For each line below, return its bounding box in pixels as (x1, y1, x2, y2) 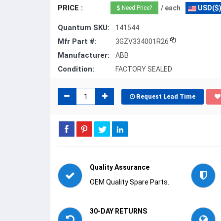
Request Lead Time (136, 93, 195, 100)
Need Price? (120, 4, 152, 11)
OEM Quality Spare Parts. (90, 178, 169, 186)
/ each (161, 4, 181, 12)
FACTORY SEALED (115, 65, 172, 73)
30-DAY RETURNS (90, 207, 147, 215)
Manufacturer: (58, 51, 110, 60)
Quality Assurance (90, 163, 149, 171)
